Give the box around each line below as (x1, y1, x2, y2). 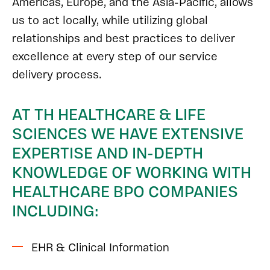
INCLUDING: (12, 201, 99, 223)
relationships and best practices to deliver (12, 31, 235, 48)
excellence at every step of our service (12, 49, 218, 66)
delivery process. (12, 67, 101, 84)
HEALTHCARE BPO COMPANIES (12, 181, 238, 204)
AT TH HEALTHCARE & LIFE (12, 104, 206, 127)
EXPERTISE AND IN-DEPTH (12, 143, 203, 165)
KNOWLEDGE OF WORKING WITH (12, 162, 251, 184)
